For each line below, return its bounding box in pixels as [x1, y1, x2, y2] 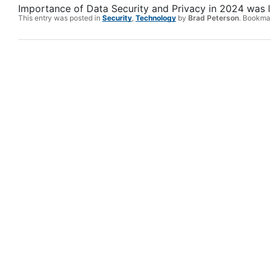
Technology [135, 13, 176, 23]
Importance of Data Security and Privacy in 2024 [18, 2, 244, 15]
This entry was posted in [18, 13, 102, 23]
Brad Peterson [188, 13, 239, 23]
